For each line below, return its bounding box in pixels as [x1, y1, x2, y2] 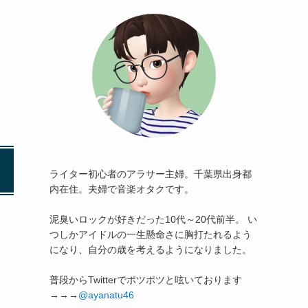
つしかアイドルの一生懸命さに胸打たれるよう [49, 229, 252, 240]
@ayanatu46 [78, 289, 134, 300]
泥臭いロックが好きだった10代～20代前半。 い [49, 214, 257, 225]
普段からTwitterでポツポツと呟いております [49, 274, 242, 285]
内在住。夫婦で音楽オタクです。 [49, 184, 194, 195]
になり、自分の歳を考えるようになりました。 [49, 244, 252, 255]
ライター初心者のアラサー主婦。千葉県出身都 [49, 168, 252, 179]
